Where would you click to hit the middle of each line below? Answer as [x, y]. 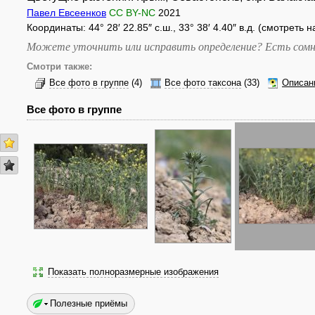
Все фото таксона [203, 83]
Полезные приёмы [89, 303]
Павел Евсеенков [66, 13]
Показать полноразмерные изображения [133, 272]
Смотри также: [59, 67]
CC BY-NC [132, 13]
